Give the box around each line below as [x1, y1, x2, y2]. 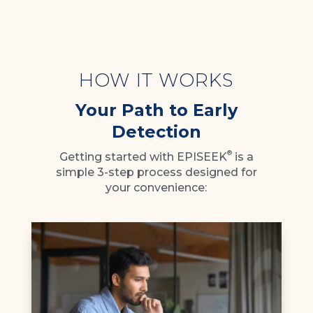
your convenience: [105, 180, 208, 194]
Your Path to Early [75, 99, 238, 120]
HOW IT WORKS [79, 68, 234, 92]
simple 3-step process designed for [55, 165, 257, 179]
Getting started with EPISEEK [59, 150, 227, 163]
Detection [111, 121, 201, 142]
